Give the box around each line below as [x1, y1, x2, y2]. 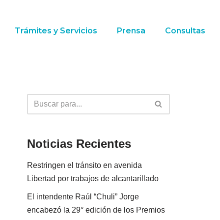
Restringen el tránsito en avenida [27, 161, 142, 169]
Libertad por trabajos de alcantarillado [27, 174, 159, 183]
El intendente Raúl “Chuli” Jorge [27, 192, 139, 201]
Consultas [165, 26, 205, 35]
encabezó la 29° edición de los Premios [27, 205, 165, 214]
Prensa [116, 26, 145, 35]
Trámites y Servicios [14, 26, 97, 35]
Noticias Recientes [27, 137, 131, 150]
